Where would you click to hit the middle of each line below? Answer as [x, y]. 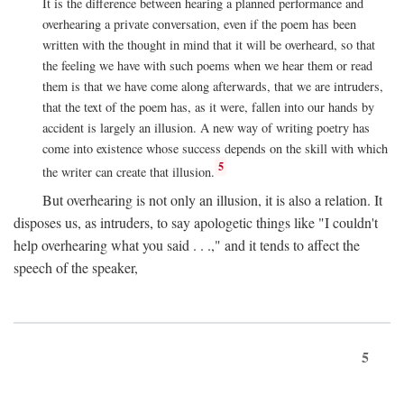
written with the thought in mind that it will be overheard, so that [209, 44]
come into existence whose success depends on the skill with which [215, 148]
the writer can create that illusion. [129, 171]
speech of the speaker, [76, 268]
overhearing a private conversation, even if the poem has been [199, 23]
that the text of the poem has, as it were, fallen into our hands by [208, 106]
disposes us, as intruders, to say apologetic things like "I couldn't [196, 223]
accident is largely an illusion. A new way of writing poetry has [206, 127]
